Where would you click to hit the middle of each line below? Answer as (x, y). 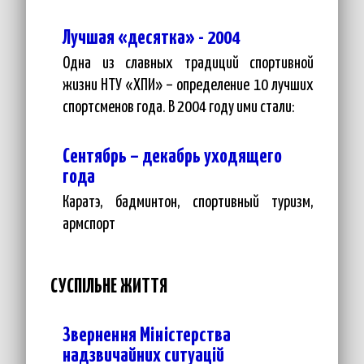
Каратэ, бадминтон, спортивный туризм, (188, 203)
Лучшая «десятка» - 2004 (151, 38)
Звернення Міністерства (147, 336)
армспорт (89, 225)
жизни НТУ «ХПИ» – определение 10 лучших (188, 86)
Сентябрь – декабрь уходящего (172, 157)
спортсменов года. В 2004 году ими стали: (179, 108)
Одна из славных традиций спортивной (188, 64)
